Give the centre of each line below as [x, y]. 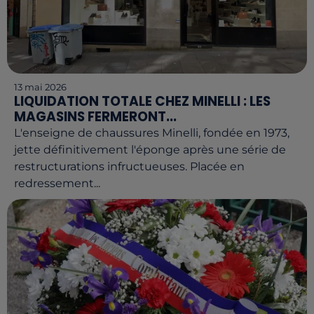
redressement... [57, 183]
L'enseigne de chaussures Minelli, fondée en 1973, [152, 133]
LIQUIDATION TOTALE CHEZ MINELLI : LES [142, 101]
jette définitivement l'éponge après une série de [150, 150]
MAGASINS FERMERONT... [95, 117]
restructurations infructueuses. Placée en [129, 166]
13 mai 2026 [40, 87]
